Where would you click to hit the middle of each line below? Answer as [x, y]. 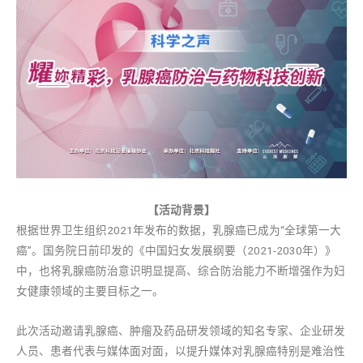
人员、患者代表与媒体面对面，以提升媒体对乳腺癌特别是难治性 [181, 351]
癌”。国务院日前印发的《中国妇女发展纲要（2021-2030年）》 [176, 251]
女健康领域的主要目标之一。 [90, 291]
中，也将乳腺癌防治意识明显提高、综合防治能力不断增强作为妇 [181, 271]
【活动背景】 [181, 210]
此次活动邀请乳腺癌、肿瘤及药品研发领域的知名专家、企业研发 [181, 331]
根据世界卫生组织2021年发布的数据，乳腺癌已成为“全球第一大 [179, 231]
